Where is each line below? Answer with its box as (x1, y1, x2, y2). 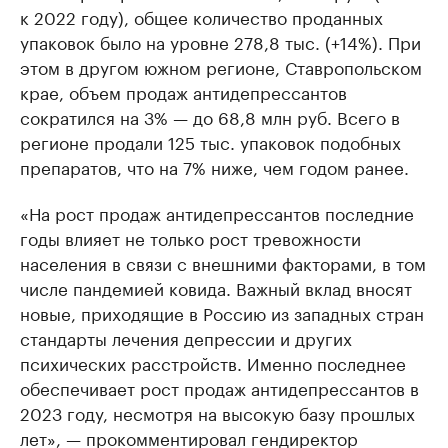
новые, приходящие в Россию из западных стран (20, 299, 424, 326)
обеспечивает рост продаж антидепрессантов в (20, 374, 419, 401)
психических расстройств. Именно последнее (20, 349, 406, 376)
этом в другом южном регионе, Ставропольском (20, 53, 422, 80)
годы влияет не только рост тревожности (20, 224, 361, 251)
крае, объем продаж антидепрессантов (20, 78, 347, 105)
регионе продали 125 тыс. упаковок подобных (20, 128, 401, 155)
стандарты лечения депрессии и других (20, 324, 352, 351)
